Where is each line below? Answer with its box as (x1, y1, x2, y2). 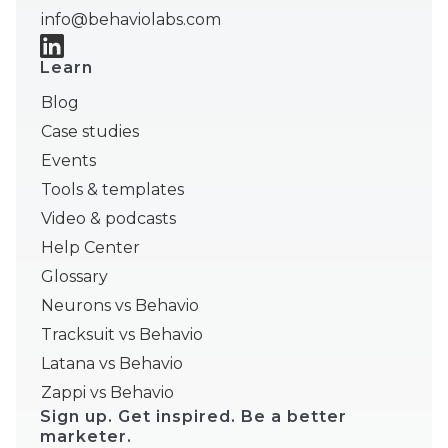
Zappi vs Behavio (41, 383, 174, 403)
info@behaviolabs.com (41, 10, 221, 30)
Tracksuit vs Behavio (41, 325, 203, 345)
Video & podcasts (41, 209, 176, 229)
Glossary (41, 267, 108, 287)
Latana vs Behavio (41, 354, 183, 374)
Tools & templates (41, 180, 184, 200)
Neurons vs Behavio (41, 296, 199, 316)
